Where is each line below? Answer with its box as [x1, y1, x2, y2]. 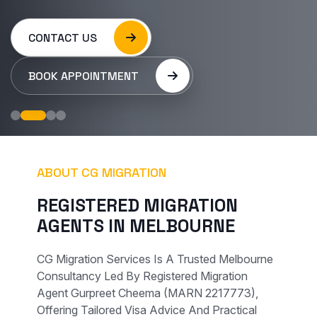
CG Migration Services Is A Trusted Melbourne [37, 252, 273, 266]
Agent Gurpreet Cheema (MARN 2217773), [37, 286, 258, 300]
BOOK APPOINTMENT [28, 69, 142, 83]
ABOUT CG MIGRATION [37, 164, 166, 180]
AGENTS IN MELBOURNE [37, 214, 235, 237]
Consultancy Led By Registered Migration [37, 269, 248, 283]
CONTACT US [28, 30, 100, 45]
